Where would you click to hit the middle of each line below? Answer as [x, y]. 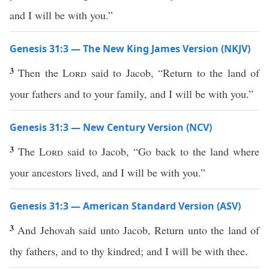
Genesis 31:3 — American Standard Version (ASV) [125, 206]
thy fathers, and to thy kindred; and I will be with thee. [129, 251]
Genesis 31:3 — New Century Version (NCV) [111, 127]
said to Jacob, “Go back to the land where [161, 151]
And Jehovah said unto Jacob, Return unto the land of [139, 230]
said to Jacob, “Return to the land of [173, 73]
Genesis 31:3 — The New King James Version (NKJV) [130, 49]
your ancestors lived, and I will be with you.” [107, 172]
